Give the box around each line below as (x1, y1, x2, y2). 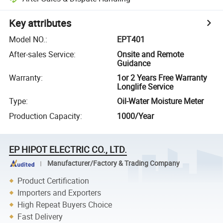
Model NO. (9, 34, 46, 45)
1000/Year (117, 110, 154, 121)
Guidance (117, 57, 151, 69)
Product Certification (17, 175, 90, 186)
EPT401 (117, 34, 145, 45)
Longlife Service (117, 81, 174, 92)
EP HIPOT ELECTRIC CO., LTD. (9, 143, 127, 155)
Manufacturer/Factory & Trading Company (47, 159, 180, 168)
